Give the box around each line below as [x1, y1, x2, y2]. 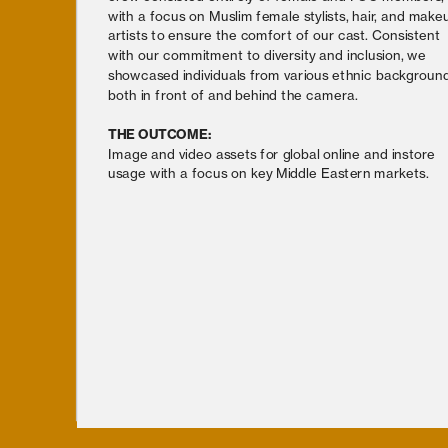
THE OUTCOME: [108, 125, 213, 143]
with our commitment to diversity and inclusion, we [108, 46, 427, 63]
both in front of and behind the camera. [108, 86, 358, 102]
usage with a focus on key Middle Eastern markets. [108, 164, 429, 181]
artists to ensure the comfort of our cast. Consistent [108, 27, 441, 43]
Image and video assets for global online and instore [108, 145, 436, 161]
